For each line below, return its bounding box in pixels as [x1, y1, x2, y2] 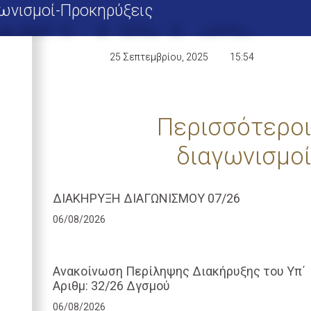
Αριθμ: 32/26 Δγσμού [52, 278, 170, 293]
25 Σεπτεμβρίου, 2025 [109, 51, 208, 62]
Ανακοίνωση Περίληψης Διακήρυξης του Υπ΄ [52, 263, 305, 278]
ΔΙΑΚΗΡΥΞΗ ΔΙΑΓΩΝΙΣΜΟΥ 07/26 [52, 190, 240, 205]
